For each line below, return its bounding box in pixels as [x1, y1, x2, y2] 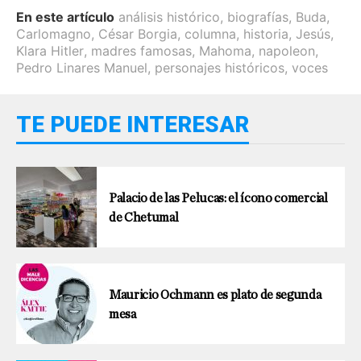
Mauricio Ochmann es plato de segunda [109, 288, 322, 301]
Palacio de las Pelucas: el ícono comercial [109, 191, 328, 205]
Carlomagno [16, 25, 91, 42]
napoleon [259, 42, 315, 59]
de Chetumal [109, 210, 179, 224]
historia [243, 25, 288, 42]
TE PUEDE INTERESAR [16, 110, 249, 138]
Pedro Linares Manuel [16, 59, 147, 76]
